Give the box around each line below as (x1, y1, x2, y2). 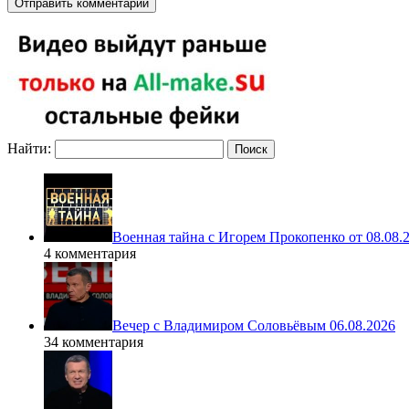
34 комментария (44, 333, 143, 350)
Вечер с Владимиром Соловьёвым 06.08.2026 (112, 317, 395, 333)
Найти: (7, 140, 51, 156)
